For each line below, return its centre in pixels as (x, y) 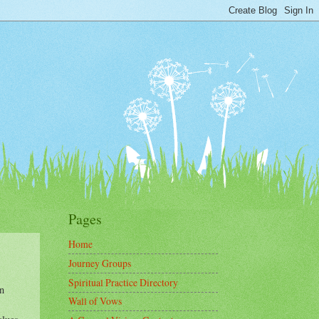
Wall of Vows (95, 301)
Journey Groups (100, 263)
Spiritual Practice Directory (123, 282)
